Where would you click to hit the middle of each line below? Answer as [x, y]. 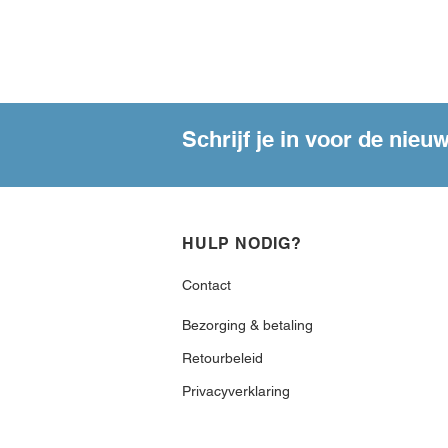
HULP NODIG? [242, 244]
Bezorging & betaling [247, 325]
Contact [206, 285]
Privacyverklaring [236, 391]
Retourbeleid [222, 358]
